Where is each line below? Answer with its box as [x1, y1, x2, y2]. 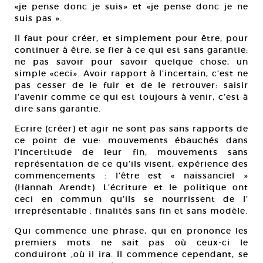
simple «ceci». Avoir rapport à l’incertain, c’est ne [15, 68, 248, 79]
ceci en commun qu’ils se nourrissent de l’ [15, 194, 248, 204]
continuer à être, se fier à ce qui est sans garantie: [15, 45, 248, 55]
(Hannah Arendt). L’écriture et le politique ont [15, 182, 248, 193]
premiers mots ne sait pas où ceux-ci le [15, 237, 248, 248]
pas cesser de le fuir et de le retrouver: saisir [15, 80, 248, 90]
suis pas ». [15, 13, 62, 23]
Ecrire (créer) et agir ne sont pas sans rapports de [15, 123, 248, 134]
